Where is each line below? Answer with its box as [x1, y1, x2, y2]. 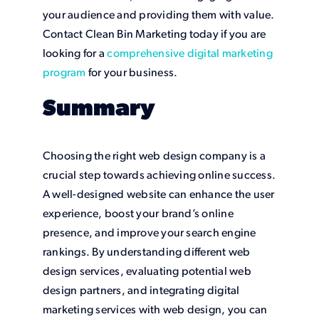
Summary [42, 98, 155, 121]
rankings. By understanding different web [42, 246, 251, 258]
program [42, 67, 86, 79]
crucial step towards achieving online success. [42, 169, 276, 182]
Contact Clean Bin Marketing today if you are [42, 28, 266, 41]
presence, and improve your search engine [42, 227, 256, 239]
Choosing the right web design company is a [42, 150, 266, 162]
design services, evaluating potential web [42, 266, 251, 278]
